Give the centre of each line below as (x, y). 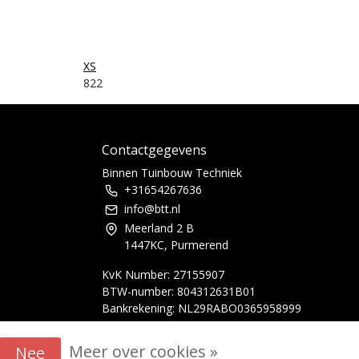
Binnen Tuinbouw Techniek (172, 173)
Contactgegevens (154, 150)
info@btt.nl (152, 209)
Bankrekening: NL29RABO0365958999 (202, 308)
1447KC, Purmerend (176, 245)
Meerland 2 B (159, 228)
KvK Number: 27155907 (163, 274)
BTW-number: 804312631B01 (179, 291)
